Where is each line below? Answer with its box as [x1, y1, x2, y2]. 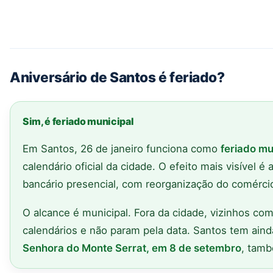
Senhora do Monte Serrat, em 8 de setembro [23, 242, 241, 255]
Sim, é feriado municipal [23, 115, 134, 128]
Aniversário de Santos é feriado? [10, 69, 225, 86]
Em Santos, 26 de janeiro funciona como [23, 143, 221, 155]
